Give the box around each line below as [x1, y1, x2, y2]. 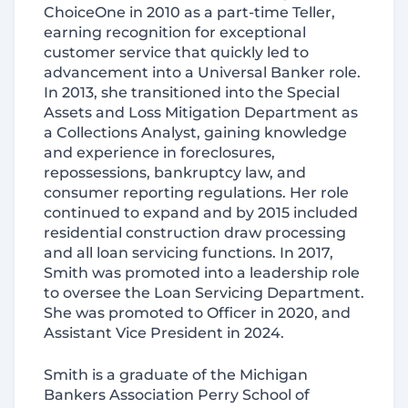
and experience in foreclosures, [44, 144, 275, 161]
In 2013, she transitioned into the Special [44, 84, 340, 101]
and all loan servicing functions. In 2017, [44, 244, 333, 261]
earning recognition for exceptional [44, 24, 306, 41]
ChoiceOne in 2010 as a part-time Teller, [44, 4, 335, 21]
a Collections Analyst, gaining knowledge [44, 124, 347, 141]
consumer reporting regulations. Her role [44, 184, 349, 201]
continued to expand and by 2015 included [44, 204, 358, 221]
